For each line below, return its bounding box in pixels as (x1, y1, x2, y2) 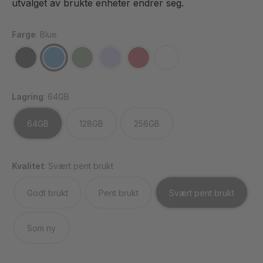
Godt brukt (27, 187, 68, 198)
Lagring (12, 92, 43, 102)
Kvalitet (12, 161, 44, 171)
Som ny (27, 222, 56, 233)
